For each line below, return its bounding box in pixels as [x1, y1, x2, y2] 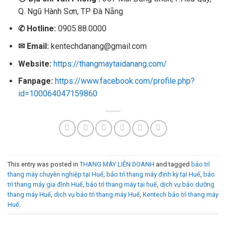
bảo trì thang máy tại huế [86, 180, 157, 188]
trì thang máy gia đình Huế [8, 180, 83, 188]
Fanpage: [18, 76, 55, 86]
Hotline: [24, 24, 56, 34]
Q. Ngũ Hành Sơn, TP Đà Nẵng [18, 6, 123, 16]
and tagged [154, 160, 191, 168]
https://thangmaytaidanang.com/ [53, 59, 167, 69]
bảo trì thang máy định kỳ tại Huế [106, 170, 200, 178]
